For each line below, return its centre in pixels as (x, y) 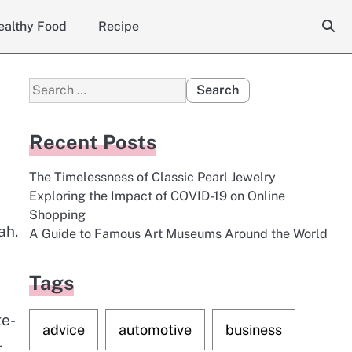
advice (63, 330)
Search (49, 86)
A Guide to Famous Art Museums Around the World (178, 234)
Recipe (118, 26)
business (253, 330)
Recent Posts (92, 142)
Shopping (57, 215)
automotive (155, 330)
